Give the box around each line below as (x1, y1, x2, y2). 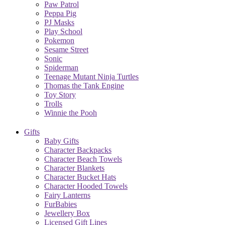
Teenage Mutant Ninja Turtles (44, 72, 139, 81)
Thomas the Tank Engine (44, 81, 124, 90)
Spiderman (44, 63, 78, 72)
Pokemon (44, 36, 74, 45)
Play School (44, 27, 82, 36)
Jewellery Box (44, 208, 90, 217)
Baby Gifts (44, 136, 79, 145)
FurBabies (44, 199, 77, 208)
